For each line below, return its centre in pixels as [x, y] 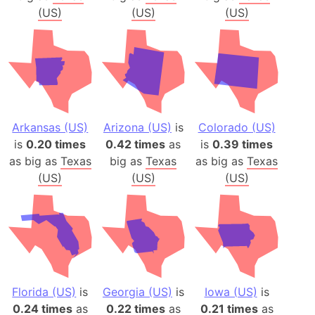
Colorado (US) [237, 127]
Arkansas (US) [50, 127]
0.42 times [136, 144]
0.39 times [243, 144]
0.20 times [56, 144]
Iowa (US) [231, 292]
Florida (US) [44, 292]
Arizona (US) [137, 127]
